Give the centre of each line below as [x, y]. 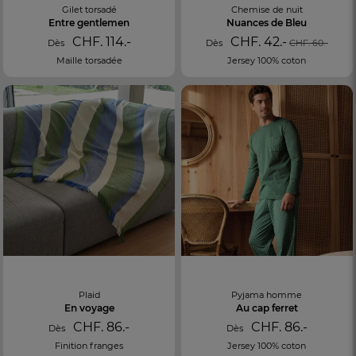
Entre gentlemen [89, 22]
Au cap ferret [267, 308]
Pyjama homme [267, 294]
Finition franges [89, 345]
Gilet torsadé [89, 9]
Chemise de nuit [267, 9]
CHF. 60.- [308, 43]
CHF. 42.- [257, 41]
